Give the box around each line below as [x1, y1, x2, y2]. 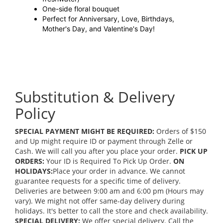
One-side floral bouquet [42, 4, 119, 13]
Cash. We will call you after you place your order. [15, 146, 180, 156]
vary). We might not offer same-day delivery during [15, 196, 185, 206]
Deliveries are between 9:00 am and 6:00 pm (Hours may [15, 186, 204, 196]
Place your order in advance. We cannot [53, 166, 185, 176]
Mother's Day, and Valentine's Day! [42, 24, 155, 33]
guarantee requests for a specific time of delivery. [15, 176, 181, 186]
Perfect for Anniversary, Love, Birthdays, [42, 14, 174, 23]
